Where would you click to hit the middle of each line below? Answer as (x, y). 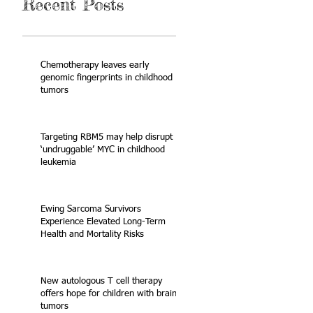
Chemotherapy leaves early (95, 65)
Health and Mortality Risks (92, 234)
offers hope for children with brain (109, 294)
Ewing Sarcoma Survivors (91, 209)
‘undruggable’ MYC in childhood (103, 150)
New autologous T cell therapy (101, 281)
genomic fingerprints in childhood (107, 78)
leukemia (58, 162)
